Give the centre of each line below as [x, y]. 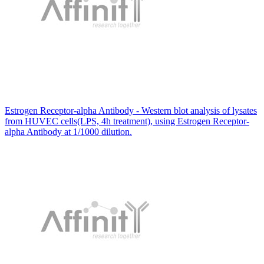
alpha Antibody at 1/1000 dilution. [68, 131]
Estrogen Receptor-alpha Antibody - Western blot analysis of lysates [131, 110]
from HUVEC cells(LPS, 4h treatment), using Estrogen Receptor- [127, 121]
